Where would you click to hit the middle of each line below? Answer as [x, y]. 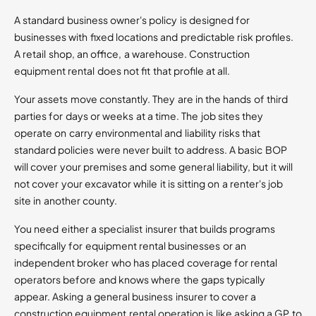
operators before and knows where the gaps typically [140, 280]
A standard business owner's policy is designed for [132, 20]
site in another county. [66, 201]
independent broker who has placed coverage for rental [146, 263]
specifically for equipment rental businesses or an [130, 246]
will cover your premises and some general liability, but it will [153, 167]
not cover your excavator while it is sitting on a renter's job [149, 184]
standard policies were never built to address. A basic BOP [151, 150]
